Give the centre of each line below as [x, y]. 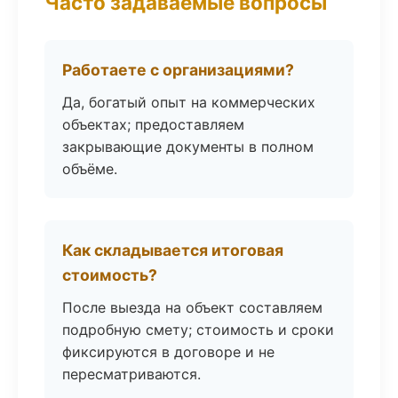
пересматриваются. [131, 374]
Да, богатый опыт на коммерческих [189, 102]
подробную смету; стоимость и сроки [198, 330]
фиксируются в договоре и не [168, 352]
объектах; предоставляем [153, 124]
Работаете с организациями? [178, 70]
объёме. [90, 169]
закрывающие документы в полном [188, 147]
